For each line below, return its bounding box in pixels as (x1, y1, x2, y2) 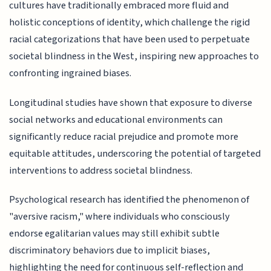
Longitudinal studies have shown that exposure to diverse (9, 95, 253, 110)
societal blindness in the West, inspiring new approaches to (9, 49, 260, 64)
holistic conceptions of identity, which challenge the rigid (9, 15, 250, 30)
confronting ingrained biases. (9, 66, 132, 81)
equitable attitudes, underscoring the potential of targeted (9, 146, 261, 161)
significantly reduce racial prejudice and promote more (9, 129, 239, 144)
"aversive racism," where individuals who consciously (9, 209, 230, 224)
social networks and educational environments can (9, 112, 223, 127)
